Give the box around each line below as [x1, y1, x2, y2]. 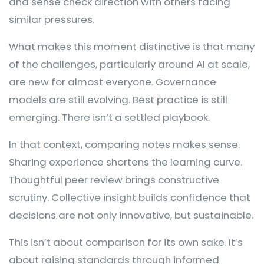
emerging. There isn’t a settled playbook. [9, 110, 210, 124]
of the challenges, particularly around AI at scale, [9, 57, 250, 71]
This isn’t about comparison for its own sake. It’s [9, 235, 243, 249]
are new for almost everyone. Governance [9, 75, 216, 89]
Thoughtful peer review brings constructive [9, 173, 219, 187]
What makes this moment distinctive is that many [9, 39, 255, 54]
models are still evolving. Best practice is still [9, 93, 227, 107]
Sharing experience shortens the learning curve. [9, 155, 242, 169]
